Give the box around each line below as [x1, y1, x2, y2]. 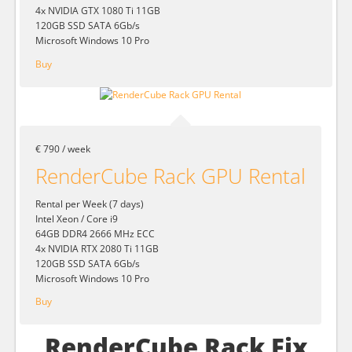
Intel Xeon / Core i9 [35, 211, 118, 225]
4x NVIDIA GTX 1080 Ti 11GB [35, 3, 160, 17]
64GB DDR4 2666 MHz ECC [35, 226, 155, 240]
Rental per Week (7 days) [35, 196, 144, 211]
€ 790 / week [35, 141, 90, 156]
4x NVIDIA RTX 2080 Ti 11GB [35, 241, 159, 255]
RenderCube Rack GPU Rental [35, 161, 306, 190]
